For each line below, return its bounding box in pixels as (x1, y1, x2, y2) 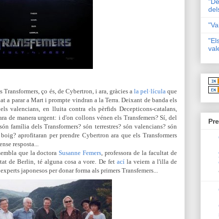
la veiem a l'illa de (127, 158, 177, 165)
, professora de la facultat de (101, 149, 177, 156)
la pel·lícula (133, 88, 166, 95)
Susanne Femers (59, 149, 102, 156)
